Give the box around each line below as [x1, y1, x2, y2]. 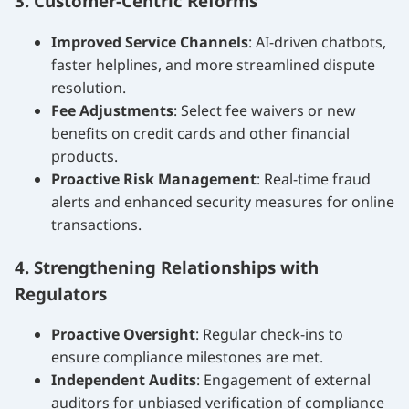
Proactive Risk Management [51, 168, 257, 189]
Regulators [15, 281, 107, 305]
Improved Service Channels [51, 31, 248, 52]
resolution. [51, 77, 126, 98]
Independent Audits [51, 370, 196, 391]
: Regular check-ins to [195, 324, 343, 345]
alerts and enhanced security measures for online [51, 191, 394, 212]
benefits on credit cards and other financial [51, 122, 350, 143]
